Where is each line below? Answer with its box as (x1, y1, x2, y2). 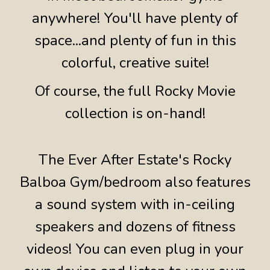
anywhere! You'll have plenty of (32, 8, 238, 28)
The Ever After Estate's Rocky (39, 150, 231, 170)
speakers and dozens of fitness (34, 217, 236, 237)
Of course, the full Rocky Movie (34, 81, 236, 101)
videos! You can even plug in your (27, 239, 243, 259)
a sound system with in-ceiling (35, 195, 235, 215)
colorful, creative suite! (61, 53, 209, 73)
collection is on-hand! (64, 104, 206, 124)
